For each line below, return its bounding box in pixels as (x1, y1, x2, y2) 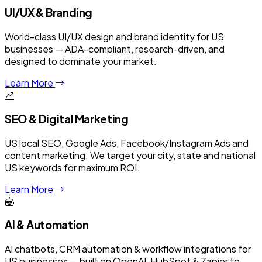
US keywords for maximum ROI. (5, 161, 140, 174)
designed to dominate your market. (5, 55, 157, 68)
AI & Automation (5, 218, 89, 232)
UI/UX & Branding (5, 6, 93, 20)
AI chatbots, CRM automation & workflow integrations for (5, 243, 251, 256)
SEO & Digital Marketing (5, 112, 129, 126)
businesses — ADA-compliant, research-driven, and (5, 43, 225, 56)
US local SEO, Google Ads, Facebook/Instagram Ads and (5, 136, 249, 149)
